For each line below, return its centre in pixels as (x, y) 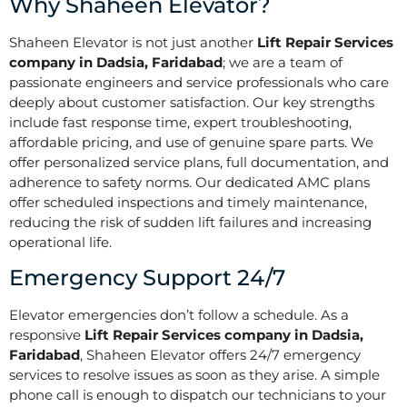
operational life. (60, 242)
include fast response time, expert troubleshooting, (180, 122)
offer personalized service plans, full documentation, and (199, 162)
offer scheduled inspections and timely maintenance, (188, 202)
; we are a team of (283, 62)
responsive (47, 335)
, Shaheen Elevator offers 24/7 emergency (220, 355)
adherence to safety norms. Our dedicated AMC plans (189, 182)
